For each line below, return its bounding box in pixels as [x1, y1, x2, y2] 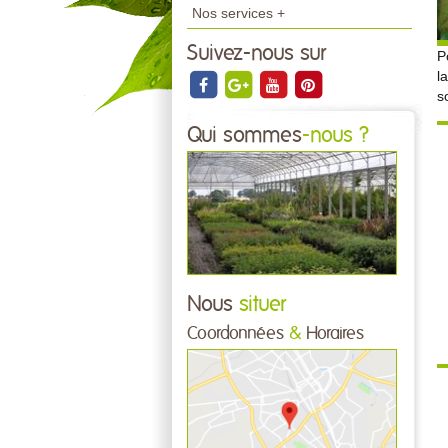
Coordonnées [187, 324, 289, 343]
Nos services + [192, 5, 285, 21]
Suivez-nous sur [187, 43, 326, 64]
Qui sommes [187, 125, 302, 146]
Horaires [301, 324, 364, 343]
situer [233, 293, 286, 315]
